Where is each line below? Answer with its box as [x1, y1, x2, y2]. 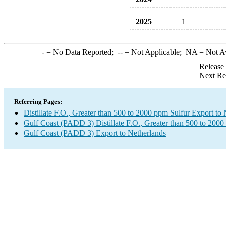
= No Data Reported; [44, 48, 118, 56]
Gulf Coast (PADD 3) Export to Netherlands [24, 129, 166, 137]
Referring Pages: [14, 98, 62, 105]
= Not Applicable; [122, 48, 186, 56]
